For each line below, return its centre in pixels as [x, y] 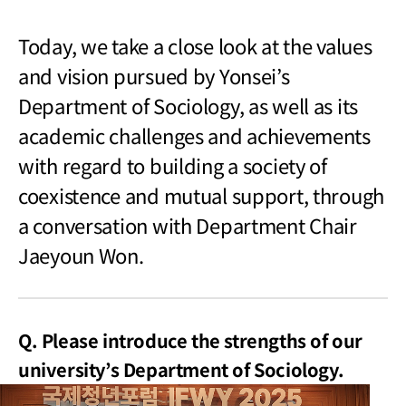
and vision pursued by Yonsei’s [154, 76]
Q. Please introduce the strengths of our [191, 341]
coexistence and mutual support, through [202, 195]
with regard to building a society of [173, 165]
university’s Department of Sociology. [181, 370]
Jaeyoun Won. [81, 255]
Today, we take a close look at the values [195, 46]
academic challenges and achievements [194, 135]
